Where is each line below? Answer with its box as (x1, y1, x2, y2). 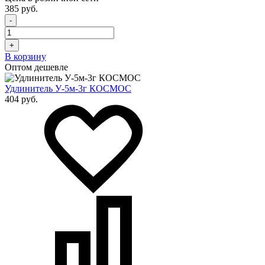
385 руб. (5, 3, 38, 14)
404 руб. (5, 93, 38, 104)
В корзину (5, 51, 46, 62)
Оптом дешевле (5, 62, 68, 72)
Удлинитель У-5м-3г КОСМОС (5, 83, 131, 93)
